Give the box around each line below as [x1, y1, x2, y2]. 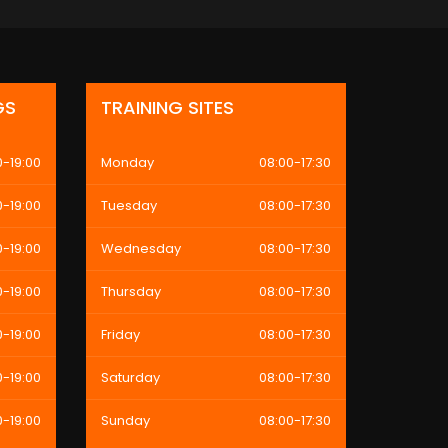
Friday [100, 325, 140, 344]
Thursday [100, 282, 161, 301]
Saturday [100, 368, 160, 387]
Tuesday [100, 196, 157, 215]
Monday [100, 153, 154, 172]
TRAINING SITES [100, 95, 234, 120]
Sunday [100, 411, 150, 430]
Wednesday [100, 239, 181, 258]
